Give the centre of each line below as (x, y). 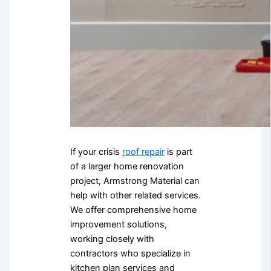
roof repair (143, 152)
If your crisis (96, 152)
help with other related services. (135, 195)
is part (178, 152)
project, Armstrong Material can (135, 181)
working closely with (112, 239)
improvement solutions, (118, 224)
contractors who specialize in (130, 253)
